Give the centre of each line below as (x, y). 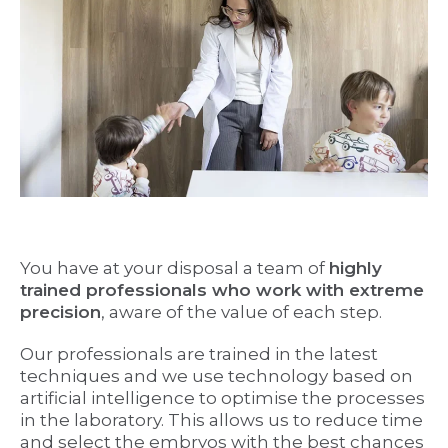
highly (355, 268)
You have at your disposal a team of (174, 268)
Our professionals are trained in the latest (199, 354)
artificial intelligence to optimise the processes (222, 398)
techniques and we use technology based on (216, 376)
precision (60, 312)
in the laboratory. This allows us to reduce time (221, 420)
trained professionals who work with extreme (222, 290)
